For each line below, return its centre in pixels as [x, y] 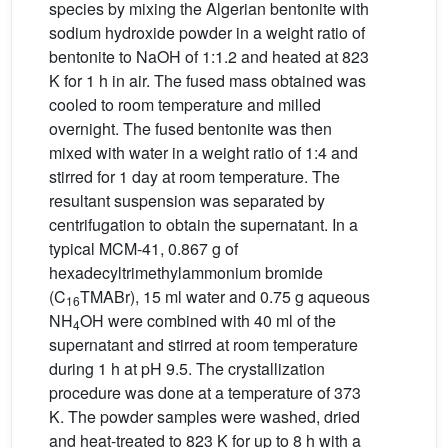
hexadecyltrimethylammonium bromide [186, 272]
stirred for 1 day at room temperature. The [194, 176]
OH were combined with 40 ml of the [208, 320]
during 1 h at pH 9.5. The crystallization [187, 368]
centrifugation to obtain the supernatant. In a [203, 224]
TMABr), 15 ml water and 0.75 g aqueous [225, 296]
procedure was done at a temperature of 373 [207, 392]
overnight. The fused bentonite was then [190, 128]
